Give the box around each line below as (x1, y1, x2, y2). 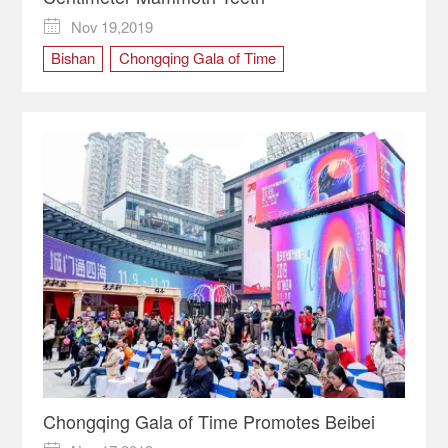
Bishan (50, 46, 95, 68)
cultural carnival (50, 85, 150, 107)
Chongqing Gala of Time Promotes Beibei (42, 407, 375, 434)
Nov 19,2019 (71, 15, 154, 37)
